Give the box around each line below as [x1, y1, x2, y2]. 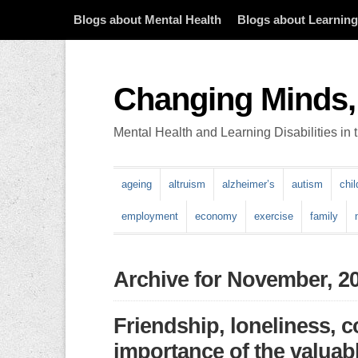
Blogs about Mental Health [74, 14, 221, 26]
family [310, 210, 338, 222]
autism [292, 178, 323, 190]
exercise [254, 210, 293, 222]
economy [195, 210, 237, 222]
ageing [121, 178, 152, 190]
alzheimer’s [222, 178, 275, 190]
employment [121, 210, 178, 222]
